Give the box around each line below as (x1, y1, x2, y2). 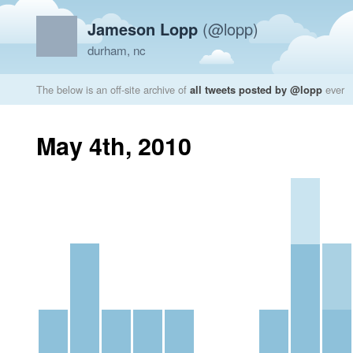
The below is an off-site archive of (36, 82, 190, 97)
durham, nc (87, 42, 146, 58)
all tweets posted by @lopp (190, 82, 322, 97)
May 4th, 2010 (36, 128, 191, 162)
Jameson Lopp (87, 17, 198, 40)
